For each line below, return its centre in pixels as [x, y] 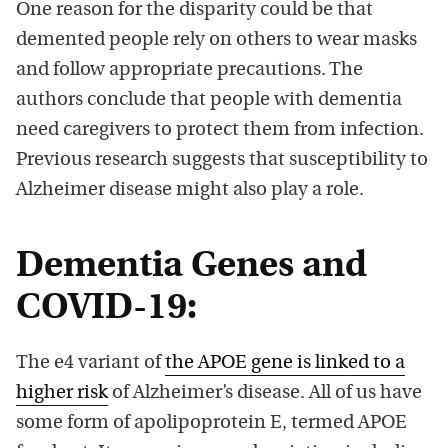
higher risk [62, 393]
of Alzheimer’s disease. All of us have [265, 393]
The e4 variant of [90, 363]
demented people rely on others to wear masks [216, 40]
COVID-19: [106, 308]
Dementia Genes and [191, 266]
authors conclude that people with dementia [209, 100]
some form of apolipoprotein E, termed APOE [211, 423]
